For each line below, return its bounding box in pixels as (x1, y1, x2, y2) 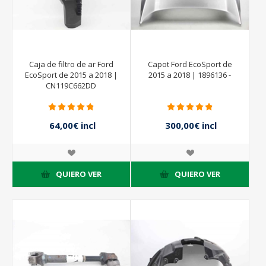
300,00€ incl (165, 119, 217, 131)
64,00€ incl (49, 119, 96, 131)
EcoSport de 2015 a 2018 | (24, 69, 118, 80)
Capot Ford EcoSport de (147, 58, 232, 69)
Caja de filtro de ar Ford (28, 58, 113, 69)
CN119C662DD (46, 80, 97, 91)
